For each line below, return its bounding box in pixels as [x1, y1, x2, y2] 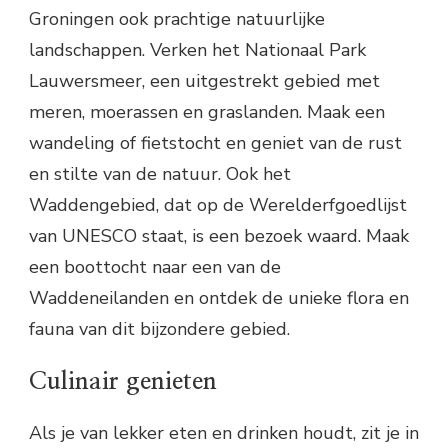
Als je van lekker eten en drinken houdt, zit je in [29, 420, 419, 445]
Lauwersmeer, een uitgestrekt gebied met [29, 69, 380, 94]
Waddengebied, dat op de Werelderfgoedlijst [29, 193, 407, 218]
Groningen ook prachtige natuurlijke [29, 7, 325, 32]
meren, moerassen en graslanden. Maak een [29, 100, 385, 125]
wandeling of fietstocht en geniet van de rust [29, 131, 402, 156]
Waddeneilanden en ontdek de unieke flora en [29, 286, 409, 311]
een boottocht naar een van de [29, 255, 281, 280]
